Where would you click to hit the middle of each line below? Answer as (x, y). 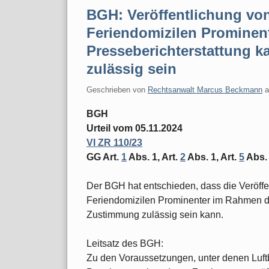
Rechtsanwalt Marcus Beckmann (205, 89)
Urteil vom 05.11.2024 (134, 128)
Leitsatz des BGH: (125, 243)
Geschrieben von (117, 89)
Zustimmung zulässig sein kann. (155, 214)
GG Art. (104, 157)
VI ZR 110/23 (114, 142)
